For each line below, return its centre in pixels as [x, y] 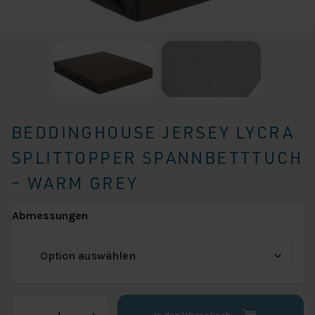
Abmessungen [50, 216]
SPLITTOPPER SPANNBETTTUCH [157, 158]
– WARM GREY [75, 183]
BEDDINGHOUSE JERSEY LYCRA [153, 133]
